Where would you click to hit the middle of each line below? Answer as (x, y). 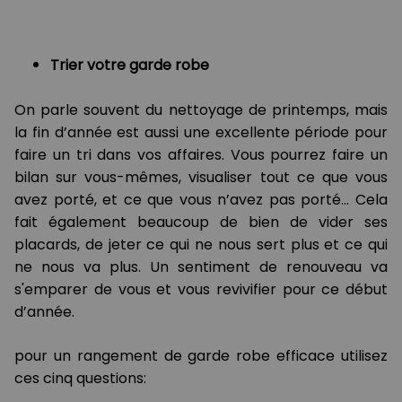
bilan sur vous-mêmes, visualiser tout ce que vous (201, 178)
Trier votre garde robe (130, 66)
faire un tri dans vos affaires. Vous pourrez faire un (201, 155)
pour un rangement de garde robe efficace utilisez (201, 356)
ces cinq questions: (80, 379)
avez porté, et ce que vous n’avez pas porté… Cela (201, 200)
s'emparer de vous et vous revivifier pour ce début (201, 290)
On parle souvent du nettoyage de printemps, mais (201, 110)
